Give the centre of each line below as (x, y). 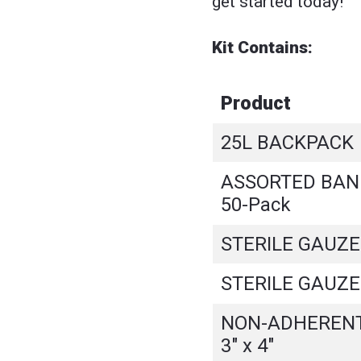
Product (256, 104)
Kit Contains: (262, 48)
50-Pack (256, 205)
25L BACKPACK (287, 143)
